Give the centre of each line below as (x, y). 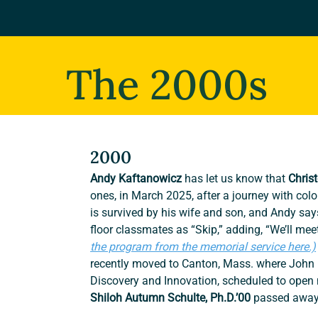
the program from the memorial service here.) (203, 247)
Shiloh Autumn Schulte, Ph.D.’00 (172, 298)
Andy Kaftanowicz (138, 179)
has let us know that (237, 179)
